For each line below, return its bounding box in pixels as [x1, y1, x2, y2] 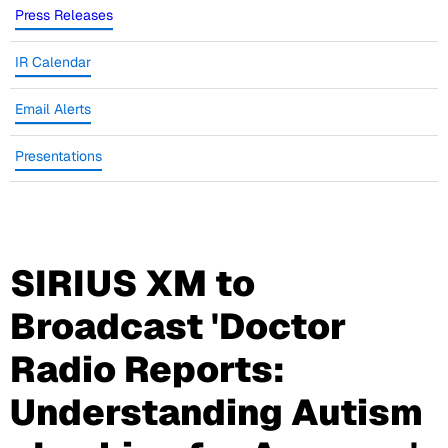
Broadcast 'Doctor [10, 303, 346, 351]
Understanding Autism [10, 389, 423, 437]
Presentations [15, 147, 102, 166]
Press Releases [15, 6, 113, 25]
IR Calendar [15, 53, 91, 72]
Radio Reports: [10, 346, 285, 394]
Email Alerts [15, 100, 91, 119]
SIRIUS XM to [10, 260, 255, 308]
